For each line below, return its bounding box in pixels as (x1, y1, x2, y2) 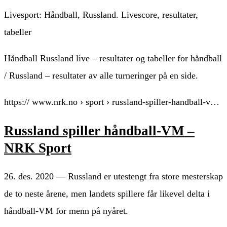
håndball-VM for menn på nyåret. (4, 206, 128, 216)
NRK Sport (4, 140, 71, 156)
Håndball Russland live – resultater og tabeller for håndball (4, 53, 222, 64)
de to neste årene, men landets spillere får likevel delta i (4, 188, 210, 199)
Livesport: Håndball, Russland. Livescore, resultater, (4, 10, 198, 20)
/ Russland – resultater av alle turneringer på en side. (4, 70, 198, 81)
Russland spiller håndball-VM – (4, 123, 195, 138)
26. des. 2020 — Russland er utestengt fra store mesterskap (4, 171, 223, 182)
